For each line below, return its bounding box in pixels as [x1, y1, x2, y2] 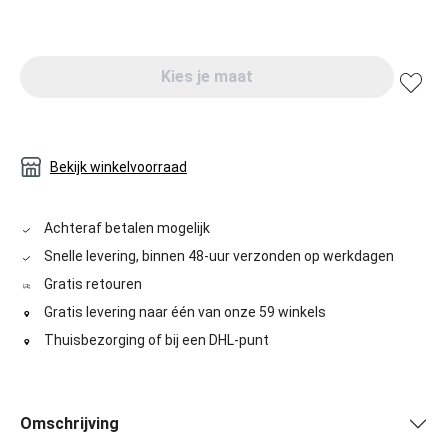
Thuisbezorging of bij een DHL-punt [43, 332, 269, 349]
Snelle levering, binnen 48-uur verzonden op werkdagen [43, 248, 394, 265]
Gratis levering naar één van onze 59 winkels [43, 304, 326, 321]
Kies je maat [161, 67, 253, 87]
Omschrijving [20, 414, 119, 434]
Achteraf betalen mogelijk [43, 220, 210, 237]
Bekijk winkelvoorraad [50, 159, 187, 176]
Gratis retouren [43, 276, 142, 293]
